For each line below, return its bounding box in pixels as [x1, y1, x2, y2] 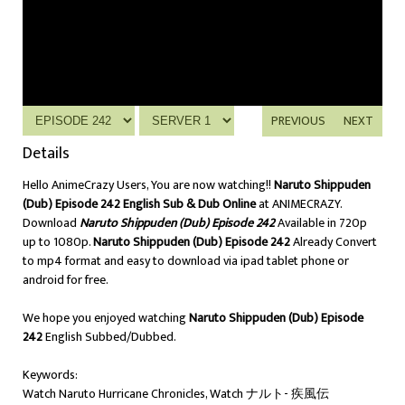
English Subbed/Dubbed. [42, 326, 176, 347]
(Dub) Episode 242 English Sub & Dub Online [23, 193, 256, 214]
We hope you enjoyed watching [23, 307, 189, 328]
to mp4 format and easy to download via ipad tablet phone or [23, 250, 349, 271]
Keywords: [23, 364, 78, 385]
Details [23, 140, 70, 167]
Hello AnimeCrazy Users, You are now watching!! [23, 174, 274, 195]
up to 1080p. [23, 231, 93, 252]
